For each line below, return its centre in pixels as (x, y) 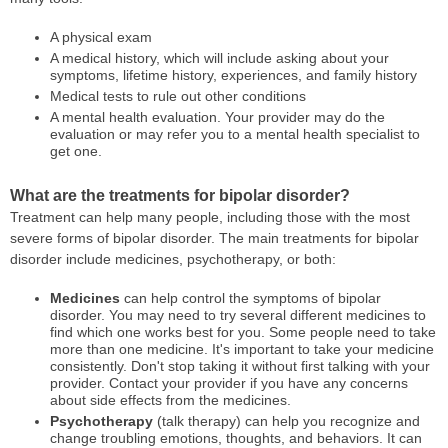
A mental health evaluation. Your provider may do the (217, 116)
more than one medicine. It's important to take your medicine (241, 348)
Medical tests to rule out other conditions (177, 95)
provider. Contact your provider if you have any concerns (228, 382)
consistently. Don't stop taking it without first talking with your (239, 365)
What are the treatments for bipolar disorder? (180, 195)
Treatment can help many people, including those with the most (210, 216)
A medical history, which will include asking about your (219, 57)
